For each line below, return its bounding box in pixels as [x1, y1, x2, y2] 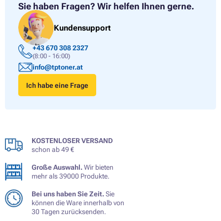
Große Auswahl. [32, 163, 82, 172]
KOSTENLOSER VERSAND [32, 137, 113, 145]
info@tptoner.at [32, 63, 83, 71]
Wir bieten [82, 163, 113, 172]
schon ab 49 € [32, 146, 74, 154]
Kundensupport [54, 23, 110, 33]
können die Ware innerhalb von [32, 199, 124, 207]
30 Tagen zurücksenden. [32, 208, 106, 216]
